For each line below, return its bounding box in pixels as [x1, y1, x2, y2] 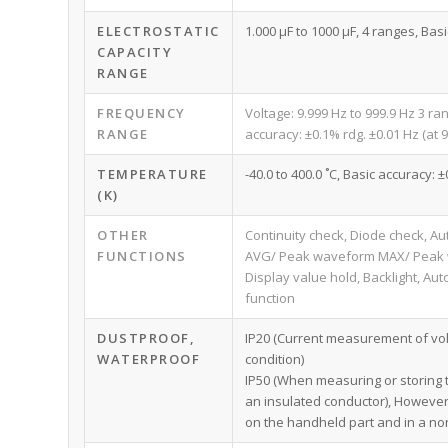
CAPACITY [97, 43, 173, 62]
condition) [245, 350, 305, 369]
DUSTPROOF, [97, 329, 196, 348]
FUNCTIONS [97, 247, 187, 266]
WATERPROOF [97, 350, 201, 369]
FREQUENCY [97, 104, 186, 123]
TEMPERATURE [97, 165, 208, 184]
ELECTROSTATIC [97, 22, 220, 41]
